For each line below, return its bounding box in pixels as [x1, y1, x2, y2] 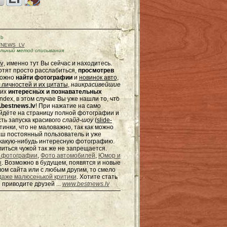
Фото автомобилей [41, 152, 95, 159]
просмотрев [78, 67, 114, 74]
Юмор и [98, 152, 121, 159]
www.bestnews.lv [62, 180, 109, 187]
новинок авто [79, 74, 117, 81]
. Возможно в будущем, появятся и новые [2, 159, 121, 166]
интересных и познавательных [8, 88, 102, 95]
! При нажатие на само [35, 102, 101, 109]
